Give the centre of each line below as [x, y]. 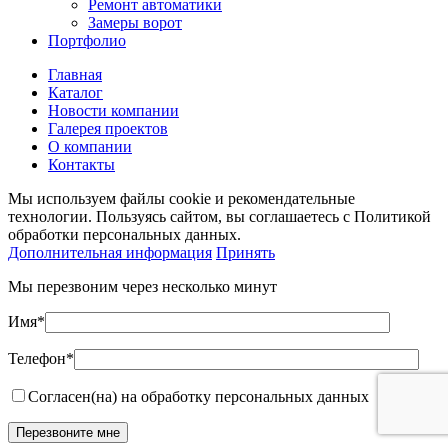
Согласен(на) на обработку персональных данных [198, 396]
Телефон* [41, 358]
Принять [245, 252]
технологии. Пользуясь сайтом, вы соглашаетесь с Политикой [219, 216]
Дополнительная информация [110, 252]
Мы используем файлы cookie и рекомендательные [181, 198]
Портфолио [87, 40]
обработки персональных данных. [124, 234]
